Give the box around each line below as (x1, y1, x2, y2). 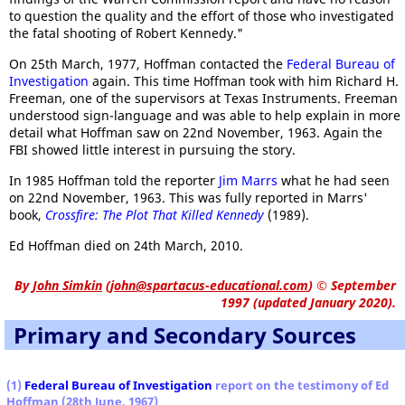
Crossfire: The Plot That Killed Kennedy (45, 206, 264, 223)
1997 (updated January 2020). (221, 294, 396, 311)
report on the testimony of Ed (212, 377, 389, 393)
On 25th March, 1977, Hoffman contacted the (9, 55, 287, 72)
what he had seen (278, 172, 390, 189)
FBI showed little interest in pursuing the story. (9, 141, 296, 158)
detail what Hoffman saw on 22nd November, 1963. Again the (9, 124, 382, 141)
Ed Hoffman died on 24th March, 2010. (9, 237, 243, 254)
